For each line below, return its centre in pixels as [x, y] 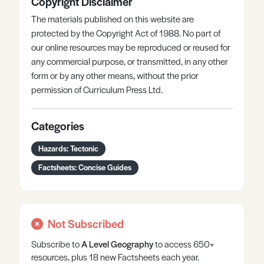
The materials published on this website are [113, 19]
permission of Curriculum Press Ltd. [97, 89]
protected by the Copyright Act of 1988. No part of [126, 33]
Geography [132, 244]
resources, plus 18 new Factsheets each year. [115, 257]
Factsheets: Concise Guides [85, 167]
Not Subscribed [86, 224]
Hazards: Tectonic [68, 148]
